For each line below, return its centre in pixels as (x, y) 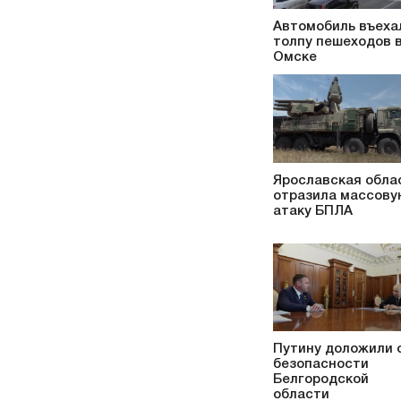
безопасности (321, 365)
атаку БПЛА (313, 211)
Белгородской (321, 380)
